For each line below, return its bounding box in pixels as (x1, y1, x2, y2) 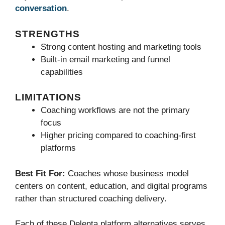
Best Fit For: (15, 168, 68, 178)
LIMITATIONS (15, 92, 81, 103)
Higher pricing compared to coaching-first (41, 131, 196, 141)
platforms (41, 143, 76, 153)
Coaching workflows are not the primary (41, 105, 190, 116)
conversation (15, 4, 67, 14)
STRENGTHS (15, 28, 80, 39)
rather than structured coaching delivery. (15, 193, 167, 203)
